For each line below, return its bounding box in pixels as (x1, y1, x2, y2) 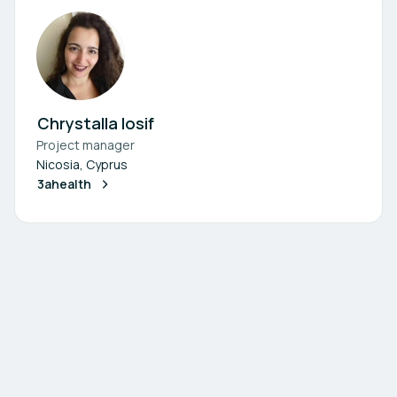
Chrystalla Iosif (37, 113, 154, 134)
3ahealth (37, 175, 91, 192)
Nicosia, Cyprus (36, 156, 128, 173)
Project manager (36, 136, 135, 153)
